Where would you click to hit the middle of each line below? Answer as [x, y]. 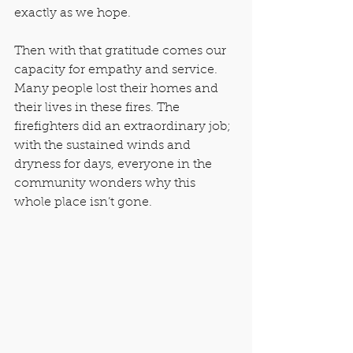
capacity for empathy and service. [117, 71]
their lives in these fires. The [98, 108]
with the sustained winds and [104, 146]
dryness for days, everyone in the [115, 165]
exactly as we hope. [72, 14]
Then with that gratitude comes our [122, 52]
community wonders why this [106, 184]
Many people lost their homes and [118, 89]
